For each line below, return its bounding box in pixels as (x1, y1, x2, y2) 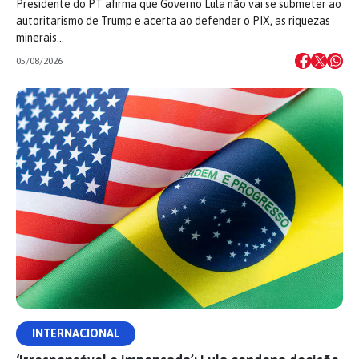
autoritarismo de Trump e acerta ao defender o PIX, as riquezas (16, 14, 330, 28)
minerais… (16, 31, 64, 45)
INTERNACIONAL (32, 327, 119, 341)
